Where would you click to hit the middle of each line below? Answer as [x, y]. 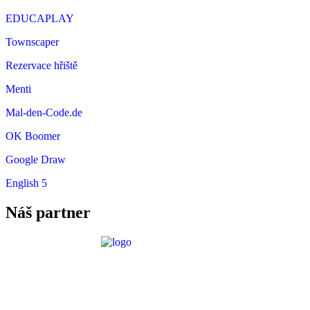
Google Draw [36, 159]
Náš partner [48, 212]
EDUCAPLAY [40, 18]
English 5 [26, 183]
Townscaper [32, 42]
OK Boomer [33, 136]
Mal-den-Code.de [44, 112]
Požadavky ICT [155, 293]
